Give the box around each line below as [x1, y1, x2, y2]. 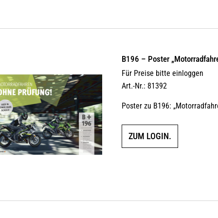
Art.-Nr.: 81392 [122, 81, 167, 91]
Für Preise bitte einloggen [122, 69, 204, 78]
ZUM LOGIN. [128, 131, 172, 142]
